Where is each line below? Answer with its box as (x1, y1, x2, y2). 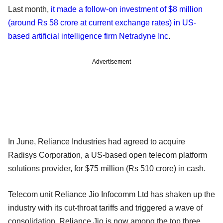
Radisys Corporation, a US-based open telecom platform (8, 150, 207, 159)
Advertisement (92, 58, 131, 65)
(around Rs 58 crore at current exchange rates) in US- (8, 18, 196, 27)
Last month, (8, 4, 51, 13)
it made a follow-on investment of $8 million (51, 4, 203, 13)
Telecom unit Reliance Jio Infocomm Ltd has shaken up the (8, 190, 215, 199)
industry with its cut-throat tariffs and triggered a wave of (8, 203, 203, 212)
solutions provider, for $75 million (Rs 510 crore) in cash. (8, 164, 206, 173)
